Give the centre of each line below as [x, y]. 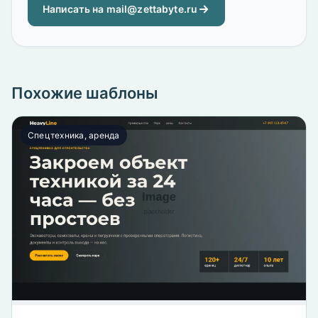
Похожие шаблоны [85, 93]
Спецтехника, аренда [74, 136]
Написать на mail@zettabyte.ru [120, 9]
